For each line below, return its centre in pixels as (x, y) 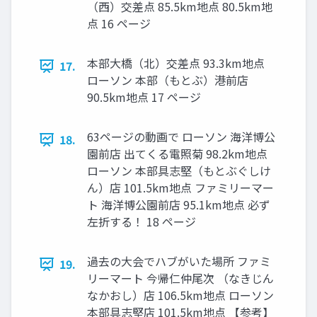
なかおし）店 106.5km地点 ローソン (180, 295)
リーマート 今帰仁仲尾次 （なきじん (180, 278)
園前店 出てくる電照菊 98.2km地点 (177, 154)
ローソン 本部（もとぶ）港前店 (168, 80)
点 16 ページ (119, 24)
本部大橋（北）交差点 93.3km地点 (176, 63)
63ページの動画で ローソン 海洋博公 (181, 137)
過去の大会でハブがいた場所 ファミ (179, 261)
